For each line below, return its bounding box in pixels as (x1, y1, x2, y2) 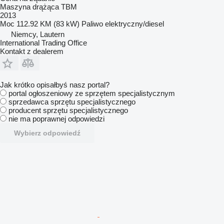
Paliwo (81, 19, 103, 28)
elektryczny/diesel (105, 19, 164, 28)
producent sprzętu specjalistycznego (8, 106, 128, 114)
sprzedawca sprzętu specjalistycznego (8, 97, 135, 106)
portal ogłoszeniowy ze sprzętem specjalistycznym (8, 89, 175, 97)
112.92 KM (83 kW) (16, 19, 79, 28)
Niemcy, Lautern (11, 30, 64, 38)
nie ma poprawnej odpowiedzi (8, 114, 104, 123)
